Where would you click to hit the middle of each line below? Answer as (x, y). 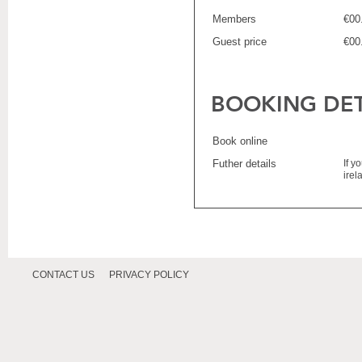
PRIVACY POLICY (149, 275)
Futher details (244, 164)
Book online (240, 141)
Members (234, 19)
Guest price (240, 42)
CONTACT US (63, 275)
